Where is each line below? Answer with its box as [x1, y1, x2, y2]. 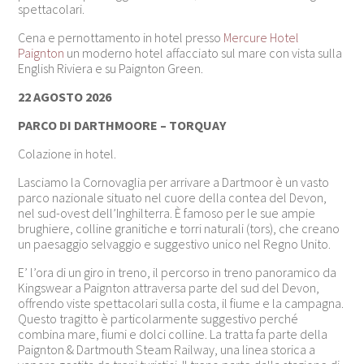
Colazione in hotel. [18, 145, 117, 162]
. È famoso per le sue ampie [170, 204, 316, 221]
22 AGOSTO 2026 [18, 88, 112, 105]
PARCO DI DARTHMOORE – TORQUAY [18, 116, 227, 133]
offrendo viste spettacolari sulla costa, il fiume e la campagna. [18, 294, 344, 311]
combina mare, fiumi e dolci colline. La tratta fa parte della [18, 325, 328, 342]
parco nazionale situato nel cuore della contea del [18, 188, 290, 206]
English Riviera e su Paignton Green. [18, 59, 204, 76]
